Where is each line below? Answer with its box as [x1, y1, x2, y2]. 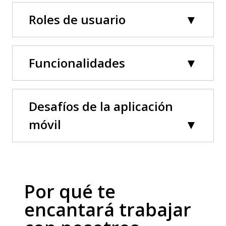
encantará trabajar [24, 197, 191, 222]
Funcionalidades [29, 54, 125, 71]
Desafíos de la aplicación [29, 98, 173, 115]
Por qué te [24, 179, 116, 204]
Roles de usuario [29, 11, 126, 28]
